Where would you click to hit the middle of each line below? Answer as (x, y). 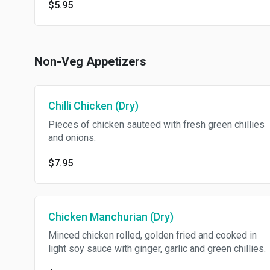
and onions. (72, 138)
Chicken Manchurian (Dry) (111, 217)
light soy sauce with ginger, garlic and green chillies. (157, 249)
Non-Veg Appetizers (90, 61)
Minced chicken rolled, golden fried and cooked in (152, 235)
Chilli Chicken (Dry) (93, 106)
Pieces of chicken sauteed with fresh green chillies (156, 124)
